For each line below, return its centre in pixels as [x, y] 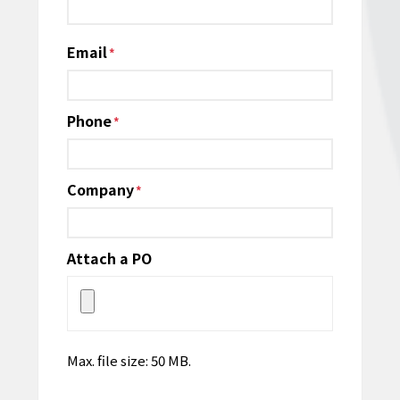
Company [101, 189]
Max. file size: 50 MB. [129, 360]
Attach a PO [110, 258]
